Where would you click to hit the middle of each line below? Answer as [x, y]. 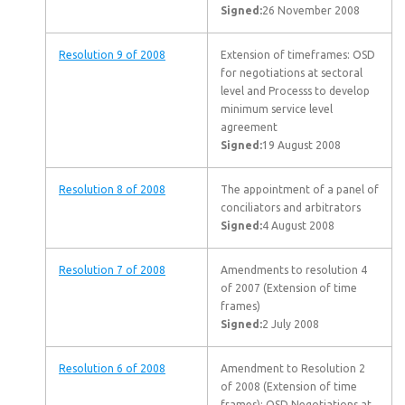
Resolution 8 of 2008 [112, 189]
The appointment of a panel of [300, 189]
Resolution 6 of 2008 [112, 368]
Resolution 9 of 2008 [112, 55]
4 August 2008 [298, 226]
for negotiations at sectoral [292, 73]
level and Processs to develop [295, 91]
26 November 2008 [311, 10]
